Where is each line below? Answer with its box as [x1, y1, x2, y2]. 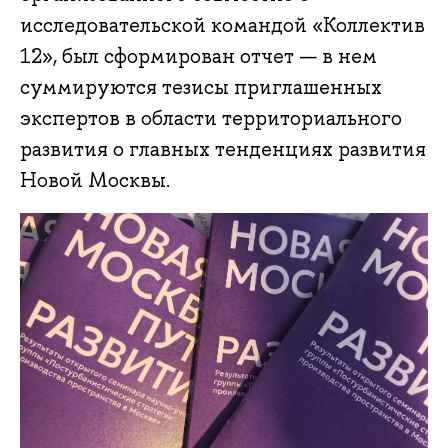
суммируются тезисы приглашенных [20, 74, 382, 101]
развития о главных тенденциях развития [20, 136, 426, 163]
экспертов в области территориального [20, 105, 402, 132]
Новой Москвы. [20, 167, 170, 194]
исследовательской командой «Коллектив [20, 12, 425, 39]
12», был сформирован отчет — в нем [20, 43, 377, 70]
